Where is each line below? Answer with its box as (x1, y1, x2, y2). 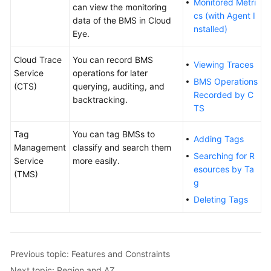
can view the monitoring (73, 2, 167, 13)
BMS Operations (194, 76, 258, 87)
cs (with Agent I (194, 10, 255, 21)
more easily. (73, 155, 120, 166)
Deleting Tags (194, 194, 248, 205)
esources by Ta (194, 164, 254, 175)
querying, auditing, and (73, 81, 165, 92)
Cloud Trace (14, 54, 62, 65)
